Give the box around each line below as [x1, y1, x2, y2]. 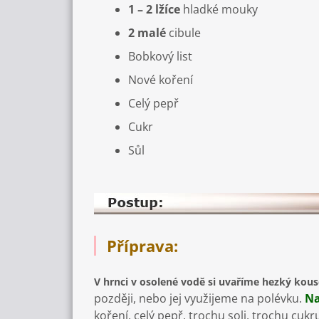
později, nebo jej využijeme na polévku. [94, 291, 305, 307]
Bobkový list [128, 48, 192, 65]
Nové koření [128, 72, 193, 88]
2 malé [128, 25, 166, 41]
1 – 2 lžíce [128, 1, 180, 18]
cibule [166, 25, 201, 41]
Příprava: [107, 235, 182, 257]
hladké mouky [180, 1, 258, 18]
